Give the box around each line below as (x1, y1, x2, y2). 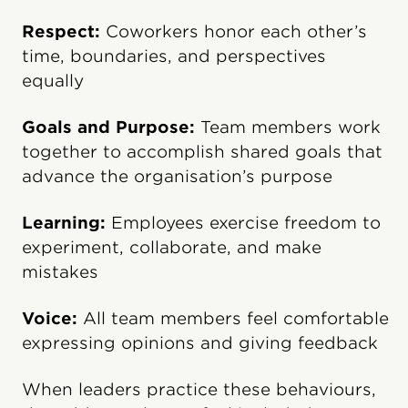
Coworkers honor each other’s (100, 21, 367, 41)
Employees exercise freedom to (106, 212, 381, 232)
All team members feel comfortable (77, 308, 389, 328)
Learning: (22, 212, 106, 232)
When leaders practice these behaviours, (22, 379, 376, 399)
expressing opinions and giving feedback (22, 332, 378, 352)
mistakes (22, 261, 98, 281)
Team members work (195, 117, 381, 137)
